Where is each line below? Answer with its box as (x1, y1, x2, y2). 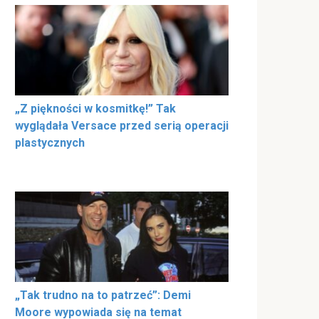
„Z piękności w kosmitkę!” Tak (15, 102, 176, 116)
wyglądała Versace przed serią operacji (15, 119, 229, 133)
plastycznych (15, 136, 85, 150)
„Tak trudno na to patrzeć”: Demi (15, 288, 191, 303)
